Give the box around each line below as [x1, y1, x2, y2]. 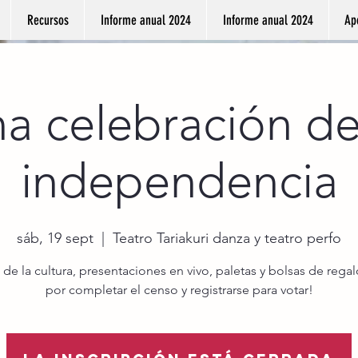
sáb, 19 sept [17, 229, 93, 247]
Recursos [26, 12, 69, 28]
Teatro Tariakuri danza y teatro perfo [113, 229, 341, 247]
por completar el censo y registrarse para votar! [45, 282, 313, 297]
